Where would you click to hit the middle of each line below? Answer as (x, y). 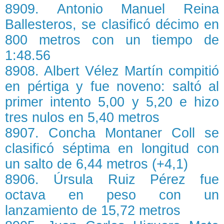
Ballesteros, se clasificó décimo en (112, 25)
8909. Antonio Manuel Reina (112, 9)
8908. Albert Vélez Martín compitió (112, 71)
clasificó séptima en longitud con (112, 149)
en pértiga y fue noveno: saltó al (112, 87)
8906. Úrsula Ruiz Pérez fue (112, 180)
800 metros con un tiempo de (112, 40)
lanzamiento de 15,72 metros (93, 211)
